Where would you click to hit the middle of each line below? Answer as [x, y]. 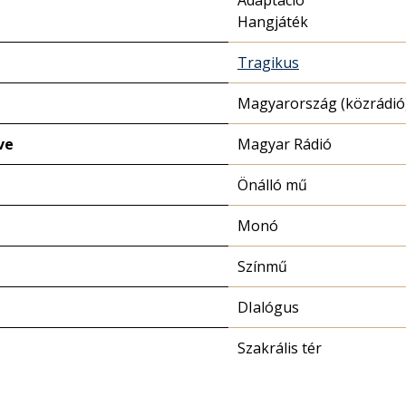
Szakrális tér [280, 348]
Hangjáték [273, 22]
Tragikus [268, 63]
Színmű [262, 266]
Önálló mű [272, 185]
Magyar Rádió [285, 144]
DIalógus [268, 307]
